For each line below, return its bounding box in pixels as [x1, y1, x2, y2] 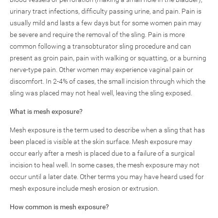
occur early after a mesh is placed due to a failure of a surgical [10, 149, 195, 157]
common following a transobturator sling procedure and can [10, 42, 191, 50]
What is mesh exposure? [10, 108, 83, 115]
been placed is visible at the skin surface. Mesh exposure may [10, 138, 192, 145]
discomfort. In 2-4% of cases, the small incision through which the [10, 77, 205, 85]
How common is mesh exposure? [10, 203, 109, 211]
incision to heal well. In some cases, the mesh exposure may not [10, 161, 200, 169]
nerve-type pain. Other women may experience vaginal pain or [10, 66, 193, 73]
